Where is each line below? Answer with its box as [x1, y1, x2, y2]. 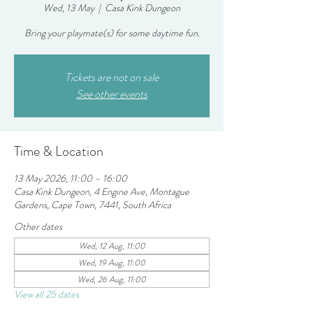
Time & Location [14, 141, 103, 161]
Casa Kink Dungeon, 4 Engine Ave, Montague [14, 184, 189, 198]
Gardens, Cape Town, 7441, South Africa [14, 198, 171, 212]
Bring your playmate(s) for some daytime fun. [24, 26, 200, 40]
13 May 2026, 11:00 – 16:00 [14, 171, 127, 185]
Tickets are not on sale [65, 69, 159, 85]
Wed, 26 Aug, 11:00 [78, 273, 146, 286]
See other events [76, 86, 147, 102]
